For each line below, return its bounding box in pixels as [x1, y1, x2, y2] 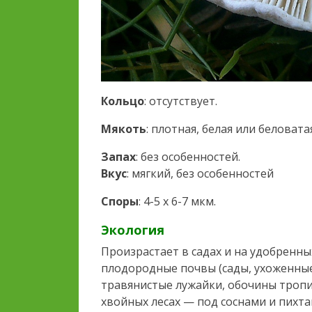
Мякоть [101, 121, 146, 137]
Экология [101, 221, 164, 239]
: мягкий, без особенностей [127, 166, 274, 182]
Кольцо [101, 93, 144, 109]
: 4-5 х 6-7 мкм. [139, 194, 216, 210]
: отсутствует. [144, 93, 217, 109]
